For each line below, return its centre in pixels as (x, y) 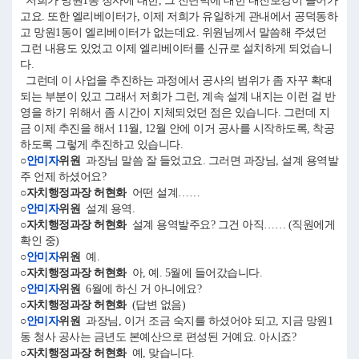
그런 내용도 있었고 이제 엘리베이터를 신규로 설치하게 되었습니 (176, 48)
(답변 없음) (155, 305)
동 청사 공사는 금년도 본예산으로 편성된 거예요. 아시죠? (161, 337)
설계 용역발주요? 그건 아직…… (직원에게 (230, 225)
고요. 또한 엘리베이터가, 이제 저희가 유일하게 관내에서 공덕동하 (179, 16)
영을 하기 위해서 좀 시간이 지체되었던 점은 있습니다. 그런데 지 (175, 113)
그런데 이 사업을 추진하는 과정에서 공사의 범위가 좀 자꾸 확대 (176, 81)
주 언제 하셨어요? (66, 177)
